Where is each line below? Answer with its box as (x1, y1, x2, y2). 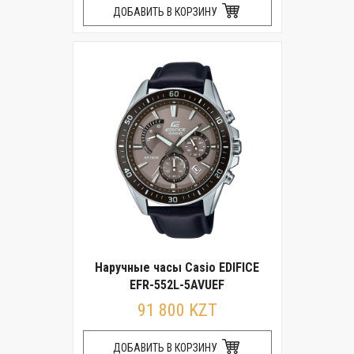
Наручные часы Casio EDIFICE (95, 260, 259, 275)
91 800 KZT (137, 300, 217, 320)
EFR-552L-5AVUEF (130, 277, 224, 292)
